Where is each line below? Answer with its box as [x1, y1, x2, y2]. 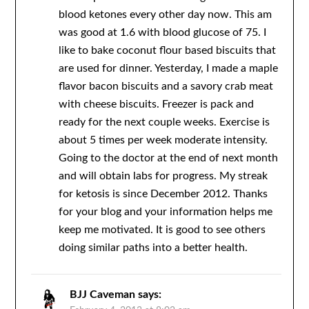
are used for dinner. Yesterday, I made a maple [58, 62, 278, 74]
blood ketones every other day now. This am [58, 8, 272, 20]
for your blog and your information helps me [58, 206, 272, 217]
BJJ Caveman [69, 288, 135, 300]
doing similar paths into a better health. [58, 241, 248, 253]
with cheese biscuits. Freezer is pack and [58, 98, 254, 110]
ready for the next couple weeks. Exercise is [58, 116, 270, 128]
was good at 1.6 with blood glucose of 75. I [58, 26, 266, 38]
